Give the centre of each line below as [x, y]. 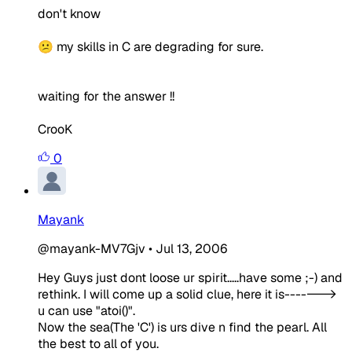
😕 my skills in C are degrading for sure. [150, 46]
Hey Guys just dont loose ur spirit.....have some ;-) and [190, 277]
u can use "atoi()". [86, 310]
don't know [69, 13]
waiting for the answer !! [106, 96]
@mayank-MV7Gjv [92, 248]
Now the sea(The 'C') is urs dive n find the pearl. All [182, 327]
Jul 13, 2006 [191, 248]
